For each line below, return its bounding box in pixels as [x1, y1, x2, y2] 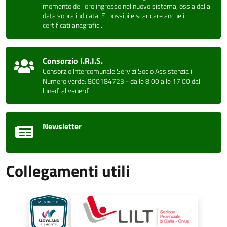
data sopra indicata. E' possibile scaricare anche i [43, 10, 184, 21]
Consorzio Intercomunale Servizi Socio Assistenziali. [43, 66, 194, 77]
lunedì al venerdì [43, 85, 90, 96]
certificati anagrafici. [43, 20, 102, 31]
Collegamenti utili [6, 159, 130, 183]
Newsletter [43, 120, 82, 132]
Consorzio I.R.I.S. [43, 55, 103, 67]
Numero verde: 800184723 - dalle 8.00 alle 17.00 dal [43, 75, 200, 87]
